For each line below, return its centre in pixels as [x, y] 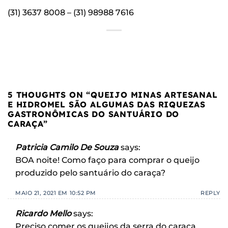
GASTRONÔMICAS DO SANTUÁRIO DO [94, 114]
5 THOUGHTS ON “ [49, 94]
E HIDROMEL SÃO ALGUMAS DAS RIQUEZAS [107, 104]
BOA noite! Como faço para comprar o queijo [107, 160]
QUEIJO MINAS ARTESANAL [154, 94]
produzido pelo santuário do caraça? [90, 173]
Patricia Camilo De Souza [67, 147]
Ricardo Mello [43, 213]
